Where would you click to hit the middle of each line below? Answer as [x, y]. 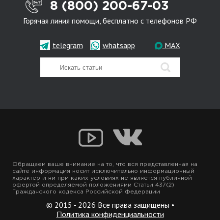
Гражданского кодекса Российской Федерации [86, 192]
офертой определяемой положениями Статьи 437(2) [93, 185]
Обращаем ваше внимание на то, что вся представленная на [105, 165]
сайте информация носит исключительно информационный [103, 171]
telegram [68, 45]
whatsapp [119, 45]
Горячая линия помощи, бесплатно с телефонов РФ [110, 21]
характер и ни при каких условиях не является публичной [102, 178]
